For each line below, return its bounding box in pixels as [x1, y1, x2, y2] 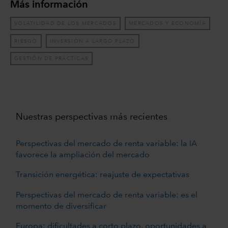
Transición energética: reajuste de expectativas [15, 170, 189, 179]
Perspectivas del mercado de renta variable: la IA [15, 139, 197, 148]
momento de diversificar [15, 202, 106, 211]
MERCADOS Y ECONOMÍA [129, 21, 206, 26]
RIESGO [14, 38, 38, 44]
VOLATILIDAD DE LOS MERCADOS [14, 21, 117, 26]
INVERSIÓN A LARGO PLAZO [49, 38, 135, 44]
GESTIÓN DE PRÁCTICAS [14, 55, 89, 61]
